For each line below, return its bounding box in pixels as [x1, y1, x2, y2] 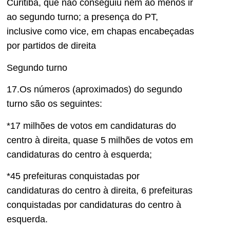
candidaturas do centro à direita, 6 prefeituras [7, 185, 193, 196]
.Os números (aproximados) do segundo [17, 84, 182, 95]
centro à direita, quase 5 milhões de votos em [7, 135, 193, 145]
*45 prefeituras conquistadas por [7, 170, 140, 181]
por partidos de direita [7, 41, 96, 51]
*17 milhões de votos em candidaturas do [7, 120, 176, 131]
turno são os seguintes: [7, 99, 102, 109]
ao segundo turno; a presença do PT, [7, 12, 158, 23]
